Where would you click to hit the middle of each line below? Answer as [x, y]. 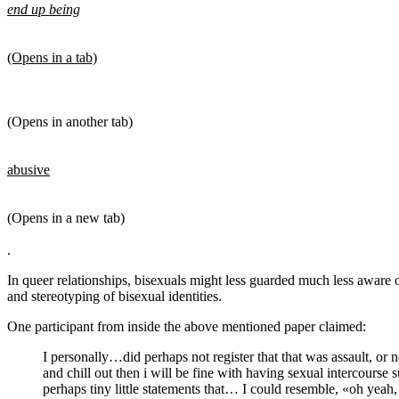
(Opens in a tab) [52, 58]
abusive [28, 170]
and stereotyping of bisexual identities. [114, 297]
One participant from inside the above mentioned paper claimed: [187, 327]
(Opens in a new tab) [66, 218]
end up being [44, 10]
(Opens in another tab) [70, 122]
